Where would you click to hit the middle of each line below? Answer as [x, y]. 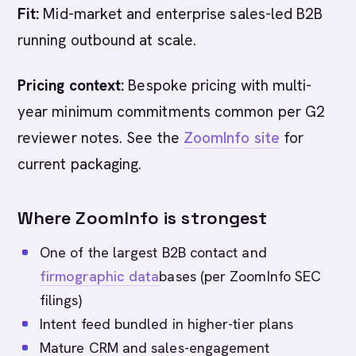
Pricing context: [71, 85]
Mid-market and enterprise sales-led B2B [181, 14]
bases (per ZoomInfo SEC [240, 276]
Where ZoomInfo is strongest [143, 218]
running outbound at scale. [107, 40]
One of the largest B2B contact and [153, 252]
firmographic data [100, 276]
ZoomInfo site [231, 138]
